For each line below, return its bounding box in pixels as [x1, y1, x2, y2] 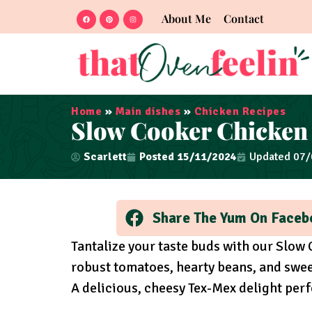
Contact [223, 11, 264, 26]
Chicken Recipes [194, 104, 286, 119]
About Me [161, 11, 211, 26]
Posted [139, 150, 174, 164]
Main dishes [115, 104, 180, 119]
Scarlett [84, 150, 127, 164]
